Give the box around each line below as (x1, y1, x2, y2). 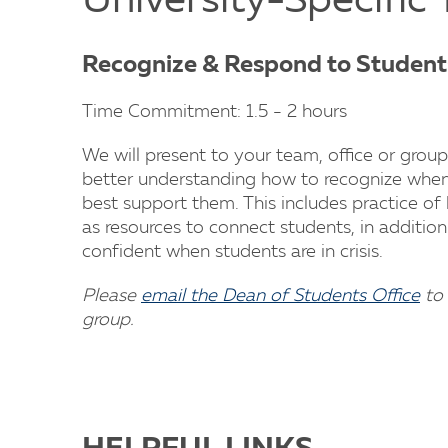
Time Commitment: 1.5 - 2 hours (82, 103, 347, 121)
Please (82, 287, 141, 305)
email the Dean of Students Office (141, 287, 420, 305)
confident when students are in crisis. (82, 243, 383, 261)
